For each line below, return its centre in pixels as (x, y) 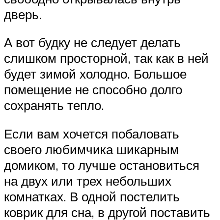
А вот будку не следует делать (92, 42)
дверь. (23, 14)
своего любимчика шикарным (91, 149)
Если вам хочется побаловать (92, 133)
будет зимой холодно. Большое (95, 74)
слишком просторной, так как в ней (106, 58)
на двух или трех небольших (88, 180)
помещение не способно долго (93, 90)
